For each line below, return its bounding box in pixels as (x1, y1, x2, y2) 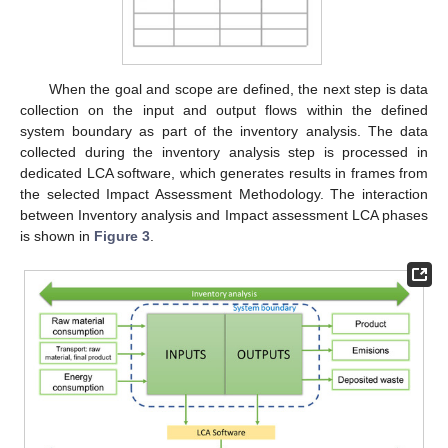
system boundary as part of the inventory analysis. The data (20, 123, 428, 140)
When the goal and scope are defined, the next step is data (48, 81, 428, 98)
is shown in (20, 228, 94, 245)
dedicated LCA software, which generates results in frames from (20, 165, 428, 182)
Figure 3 (94, 228, 150, 245)
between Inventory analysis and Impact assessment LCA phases (20, 207, 428, 224)
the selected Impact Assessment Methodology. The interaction (20, 186, 428, 203)
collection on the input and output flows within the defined (20, 102, 428, 119)
